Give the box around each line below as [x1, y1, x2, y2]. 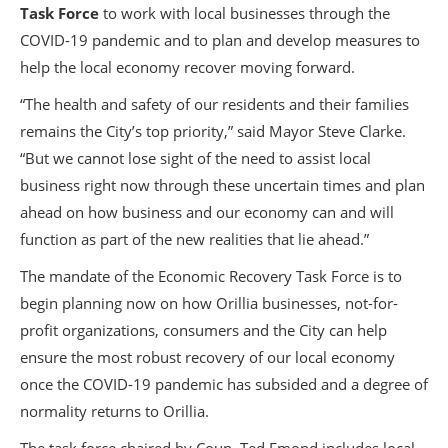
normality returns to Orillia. [20, 401, 209, 421]
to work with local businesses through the [99, 3, 390, 23]
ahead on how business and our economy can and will [20, 202, 394, 222]
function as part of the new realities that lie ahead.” [20, 229, 369, 249]
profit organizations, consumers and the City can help [20, 320, 387, 340]
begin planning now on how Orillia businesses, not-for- [20, 293, 398, 313]
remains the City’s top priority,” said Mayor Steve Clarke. [20, 121, 406, 141]
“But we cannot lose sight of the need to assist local [20, 148, 371, 168]
